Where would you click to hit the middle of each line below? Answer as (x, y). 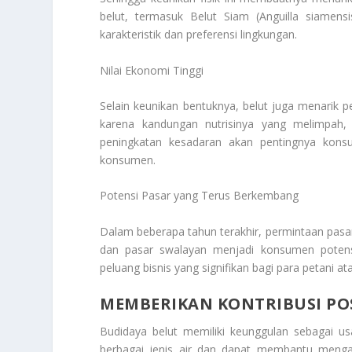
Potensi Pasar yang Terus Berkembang (200, 196)
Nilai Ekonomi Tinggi (152, 70)
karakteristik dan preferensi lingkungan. (199, 35)
